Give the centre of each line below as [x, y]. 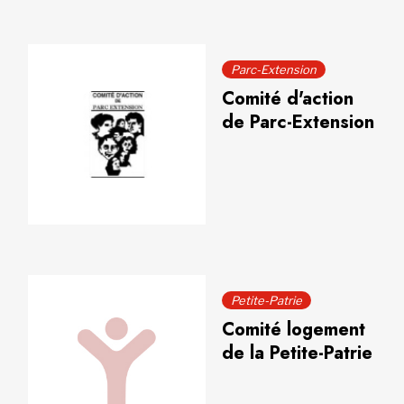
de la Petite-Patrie [297, 353]
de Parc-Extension [298, 122]
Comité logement [293, 330]
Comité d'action [287, 99]
